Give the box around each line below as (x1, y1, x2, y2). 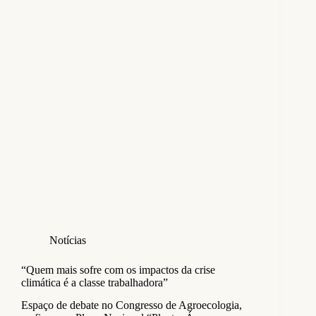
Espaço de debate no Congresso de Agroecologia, (21, 299, 242, 312)
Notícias (49, 233, 86, 246)
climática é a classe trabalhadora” (21, 276, 168, 288)
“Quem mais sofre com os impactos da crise (21, 263, 215, 276)
